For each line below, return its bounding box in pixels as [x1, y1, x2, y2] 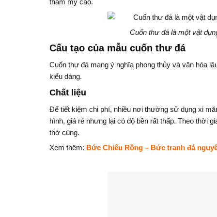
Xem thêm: [49, 143, 86, 152]
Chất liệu [49, 87, 86, 97]
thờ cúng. [49, 128, 79, 137]
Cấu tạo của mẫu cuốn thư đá [49, 42, 186, 53]
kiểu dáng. [49, 72, 82, 80]
